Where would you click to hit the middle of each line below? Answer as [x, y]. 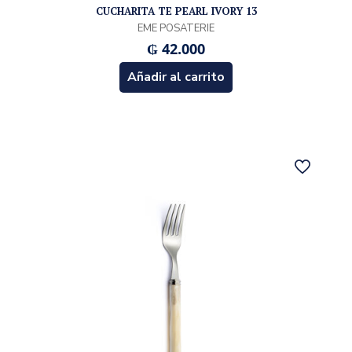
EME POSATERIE [176, 28]
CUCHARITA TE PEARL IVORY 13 [176, 11]
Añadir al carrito [176, 77]
